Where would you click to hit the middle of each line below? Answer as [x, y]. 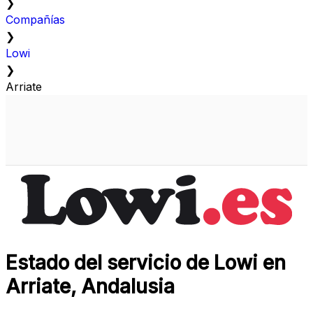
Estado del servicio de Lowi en [146, 263]
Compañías [35, 20]
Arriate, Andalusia [90, 287]
